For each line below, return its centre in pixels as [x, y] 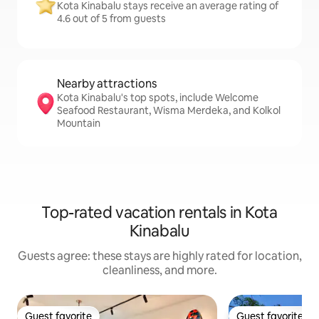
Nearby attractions [107, 84]
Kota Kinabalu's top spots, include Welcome [158, 98]
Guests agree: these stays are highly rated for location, [159, 256]
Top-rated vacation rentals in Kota [159, 213]
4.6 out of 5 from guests [111, 19]
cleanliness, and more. [159, 270]
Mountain [79, 123]
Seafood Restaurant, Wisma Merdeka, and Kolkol [169, 110]
